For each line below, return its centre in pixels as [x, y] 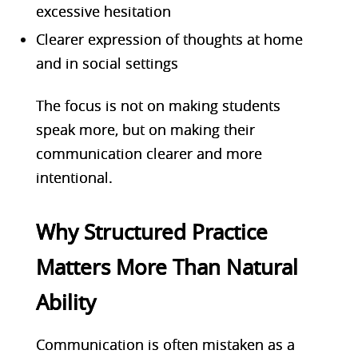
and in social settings [107, 63]
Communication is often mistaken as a [165, 344]
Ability [66, 302]
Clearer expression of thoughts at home [169, 39]
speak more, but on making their [145, 129]
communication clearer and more [149, 153]
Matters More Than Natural [167, 267]
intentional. [74, 177]
